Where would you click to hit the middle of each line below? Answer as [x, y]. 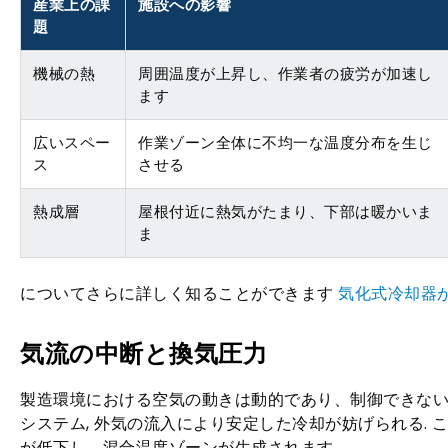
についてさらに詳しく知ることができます [179, 293]
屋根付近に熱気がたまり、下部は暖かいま [285, 211]
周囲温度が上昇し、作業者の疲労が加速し [285, 73]
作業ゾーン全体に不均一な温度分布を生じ [285, 142]
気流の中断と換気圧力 [143, 353]
